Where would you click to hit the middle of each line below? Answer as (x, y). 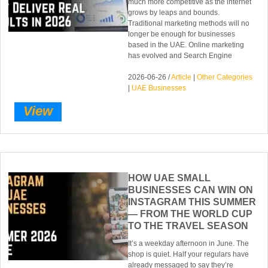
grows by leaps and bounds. (174, 13)
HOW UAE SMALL (170, 178)
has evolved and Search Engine (180, 56)
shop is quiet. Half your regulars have (189, 255)
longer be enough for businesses (182, 34)
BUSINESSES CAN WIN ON (191, 190)
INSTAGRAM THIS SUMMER (192, 202)
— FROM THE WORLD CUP (191, 214)
